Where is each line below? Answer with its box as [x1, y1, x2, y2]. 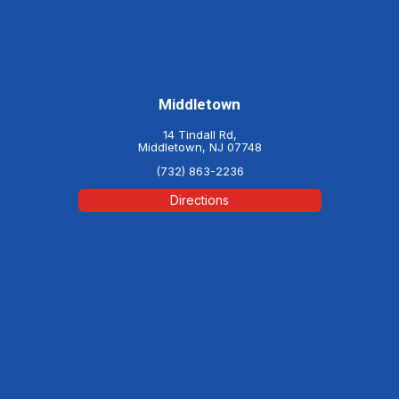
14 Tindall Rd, [162, 127, 237, 142]
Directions [170, 192, 229, 208]
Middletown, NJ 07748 [137, 140, 262, 155]
